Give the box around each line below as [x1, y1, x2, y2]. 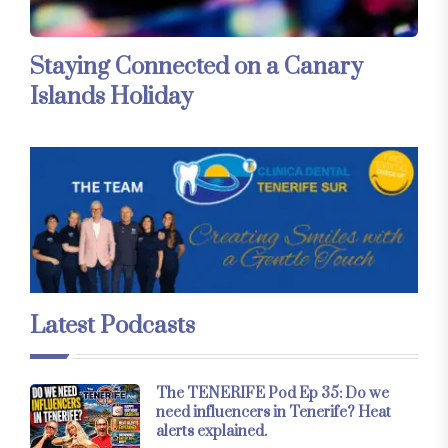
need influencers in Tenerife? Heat [156, 402, 391, 422]
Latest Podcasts [30, 310, 195, 341]
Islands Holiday [30, 82, 193, 113]
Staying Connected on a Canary [30, 52, 363, 83]
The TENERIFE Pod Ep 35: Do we [156, 383, 389, 403]
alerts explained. [156, 421, 267, 441]
